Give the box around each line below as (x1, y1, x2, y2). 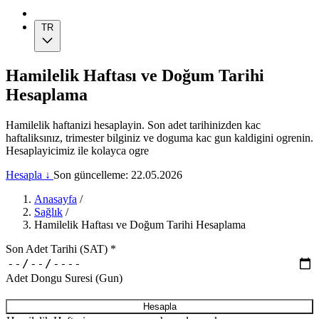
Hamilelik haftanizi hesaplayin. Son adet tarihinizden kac (6, 118, 261, 131)
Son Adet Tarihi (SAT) (6, 242, 110, 255)
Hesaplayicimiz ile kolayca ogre (6, 144, 149, 157)
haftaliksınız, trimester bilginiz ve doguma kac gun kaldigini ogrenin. (6, 131, 313, 144)
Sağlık (34, 205, 63, 218)
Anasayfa (34, 192, 77, 205)
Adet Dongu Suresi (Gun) (6, 272, 122, 284)
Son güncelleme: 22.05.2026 (53, 168, 182, 181)
